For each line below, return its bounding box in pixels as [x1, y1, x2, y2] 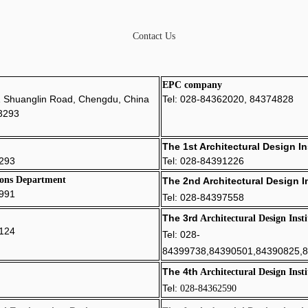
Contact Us [133, 31, 175, 41]
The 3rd [162, 212, 198, 223]
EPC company [162, 80, 222, 90]
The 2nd [162, 175, 201, 186]
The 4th [162, 266, 198, 277]
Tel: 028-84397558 [162, 192, 244, 203]
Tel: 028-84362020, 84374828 [162, 93, 294, 104]
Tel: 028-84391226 [162, 155, 244, 166]
